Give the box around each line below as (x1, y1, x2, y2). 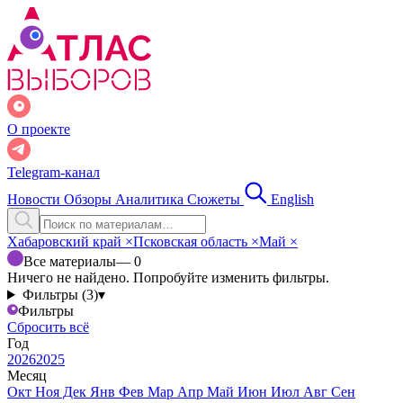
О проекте (7, 121, 70, 137)
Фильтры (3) (22, 287, 98, 302)
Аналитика (115, 192, 187, 207)
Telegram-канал (7, 165, 100, 180)
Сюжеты (187, 192, 244, 207)
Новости (7, 192, 64, 207)
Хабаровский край (7, 234, 125, 249)
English (271, 192, 314, 207)
